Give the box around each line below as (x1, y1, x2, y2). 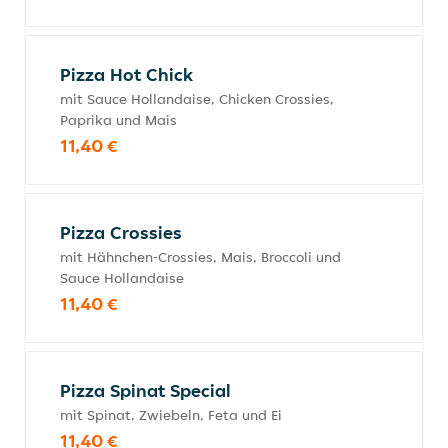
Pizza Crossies (60, 221, 182, 244)
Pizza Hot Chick (60, 63, 193, 86)
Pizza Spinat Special (60, 379, 231, 402)
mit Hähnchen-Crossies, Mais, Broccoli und (60, 248, 341, 266)
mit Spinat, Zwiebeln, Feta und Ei (60, 406, 282, 424)
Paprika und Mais (60, 111, 177, 129)
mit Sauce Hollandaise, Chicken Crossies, (60, 90, 334, 108)
